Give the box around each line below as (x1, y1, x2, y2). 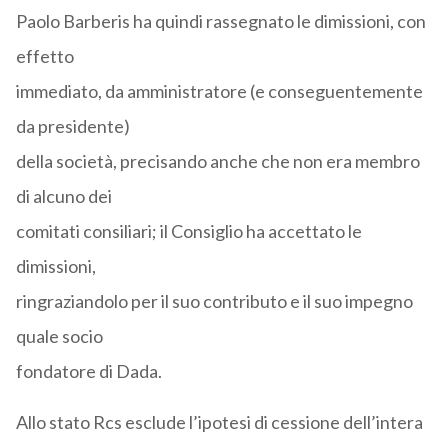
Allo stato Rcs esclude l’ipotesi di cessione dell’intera (15, 411, 423, 434)
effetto (15, 45, 74, 68)
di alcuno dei (15, 185, 112, 208)
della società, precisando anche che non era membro (15, 150, 420, 173)
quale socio (15, 325, 103, 348)
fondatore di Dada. (15, 360, 162, 383)
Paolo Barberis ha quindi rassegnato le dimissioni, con (15, 10, 426, 33)
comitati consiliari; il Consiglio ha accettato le (15, 220, 362, 243)
